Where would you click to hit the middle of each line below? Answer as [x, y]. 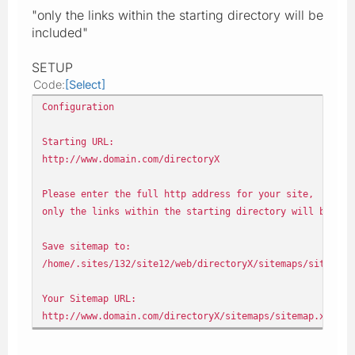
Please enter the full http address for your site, [178, 193]
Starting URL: [78, 141]
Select [85, 84]
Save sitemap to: [86, 246]
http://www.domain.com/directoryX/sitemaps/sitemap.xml [189, 315]
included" [60, 32]
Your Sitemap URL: [89, 298]
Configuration [78, 106]
